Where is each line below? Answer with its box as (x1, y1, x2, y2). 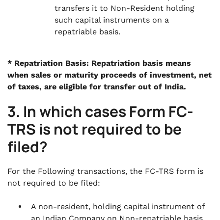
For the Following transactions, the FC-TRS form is (7, 166, 203, 176)
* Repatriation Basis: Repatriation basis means (7, 58, 191, 68)
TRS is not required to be (7, 119, 182, 139)
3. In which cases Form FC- (7, 101, 193, 121)
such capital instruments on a (55, 15, 169, 25)
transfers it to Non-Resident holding (55, 3, 194, 13)
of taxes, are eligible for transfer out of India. (7, 82, 186, 91)
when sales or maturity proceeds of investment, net (7, 70, 212, 80)
